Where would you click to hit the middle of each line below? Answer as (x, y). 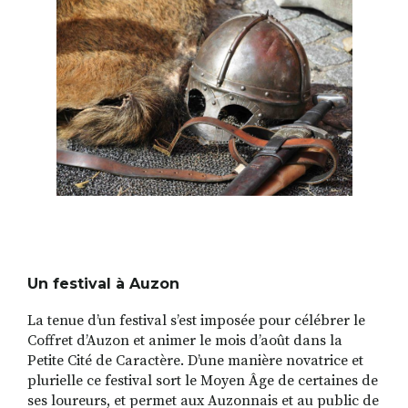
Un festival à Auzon (103, 284)
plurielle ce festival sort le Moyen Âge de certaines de (203, 381)
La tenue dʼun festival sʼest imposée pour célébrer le (196, 321)
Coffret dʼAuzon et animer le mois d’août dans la (185, 341)
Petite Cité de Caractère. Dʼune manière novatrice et (195, 361)
